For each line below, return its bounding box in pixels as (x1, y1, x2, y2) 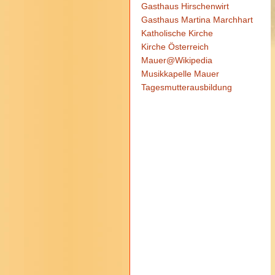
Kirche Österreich (141, 42, 209, 52)
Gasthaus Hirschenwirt (141, 1, 229, 11)
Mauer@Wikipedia (141, 55, 212, 65)
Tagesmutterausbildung (141, 82, 232, 92)
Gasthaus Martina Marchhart (141, 15, 253, 25)
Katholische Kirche (141, 28, 213, 38)
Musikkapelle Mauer (141, 69, 219, 79)
